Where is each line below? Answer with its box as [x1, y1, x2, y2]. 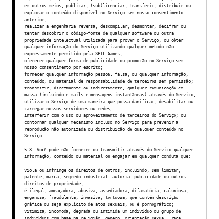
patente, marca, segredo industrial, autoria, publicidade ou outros [24, 174, 186, 179]
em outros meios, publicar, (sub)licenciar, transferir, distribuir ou [24, 3, 191, 8]
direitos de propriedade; [24, 181, 83, 186]
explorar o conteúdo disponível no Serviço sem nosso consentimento [24, 10, 183, 15]
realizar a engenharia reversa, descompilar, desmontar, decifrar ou [24, 23, 186, 29]
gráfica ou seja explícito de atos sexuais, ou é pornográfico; [24, 201, 174, 207]
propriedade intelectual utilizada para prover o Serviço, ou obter [24, 37, 183, 43]
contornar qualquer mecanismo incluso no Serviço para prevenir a [24, 119, 178, 125]
